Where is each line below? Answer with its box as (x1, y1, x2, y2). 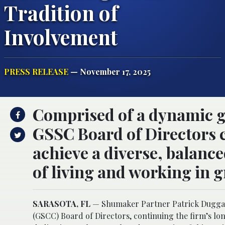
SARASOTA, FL (33, 198, 90, 209)
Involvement (4, 23, 122, 50)
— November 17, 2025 (68, 66, 151, 77)
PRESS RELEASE (4, 66, 68, 77)
